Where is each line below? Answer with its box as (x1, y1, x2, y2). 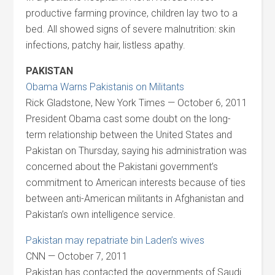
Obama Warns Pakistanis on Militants (26, 81, 185, 93)
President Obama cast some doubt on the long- (26, 113, 231, 125)
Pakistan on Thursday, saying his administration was (26, 145, 247, 157)
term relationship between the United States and (26, 129, 233, 141)
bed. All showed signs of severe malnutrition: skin (26, 23, 236, 35)
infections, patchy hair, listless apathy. (26, 39, 186, 51)
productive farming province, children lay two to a (26, 7, 238, 19)
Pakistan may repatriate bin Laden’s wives (26, 234, 205, 246)
